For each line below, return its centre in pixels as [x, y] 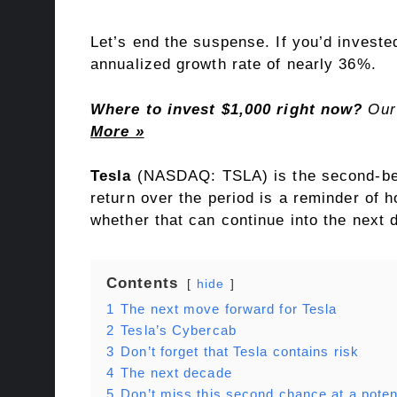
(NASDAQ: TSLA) [203, 176]
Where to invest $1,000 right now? [227, 109]
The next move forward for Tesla [229, 309]
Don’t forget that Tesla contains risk [240, 352]
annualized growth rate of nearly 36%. [234, 65]
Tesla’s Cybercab [179, 331]
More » [117, 131]
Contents [142, 284]
